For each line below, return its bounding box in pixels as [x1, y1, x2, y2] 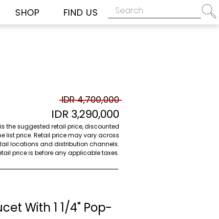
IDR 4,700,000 [62, 93, 119, 106]
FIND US [63, 6, 98, 19]
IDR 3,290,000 [51, 107, 119, 122]
